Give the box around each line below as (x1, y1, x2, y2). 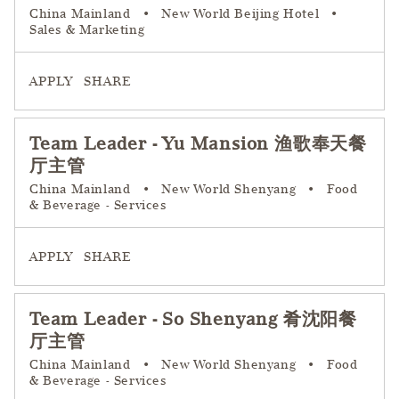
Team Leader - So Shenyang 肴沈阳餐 (29, 308, 357, 330)
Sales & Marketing (29, 22, 145, 37)
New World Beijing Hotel (161, 6, 320, 21)
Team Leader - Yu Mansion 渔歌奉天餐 (29, 133, 367, 155)
